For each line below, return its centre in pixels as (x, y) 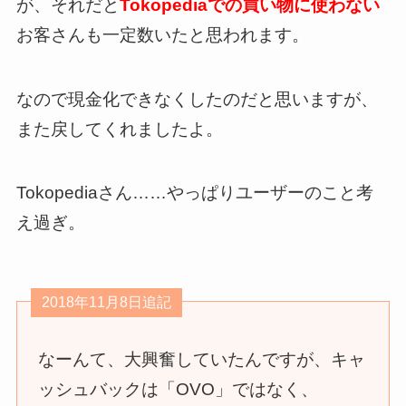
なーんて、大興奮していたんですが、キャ (202, 359)
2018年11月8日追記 (106, 302)
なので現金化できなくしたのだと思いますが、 (197, 99)
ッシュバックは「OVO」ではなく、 (179, 389)
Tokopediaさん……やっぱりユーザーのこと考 (194, 193)
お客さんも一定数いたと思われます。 (162, 35)
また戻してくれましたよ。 (119, 129)
